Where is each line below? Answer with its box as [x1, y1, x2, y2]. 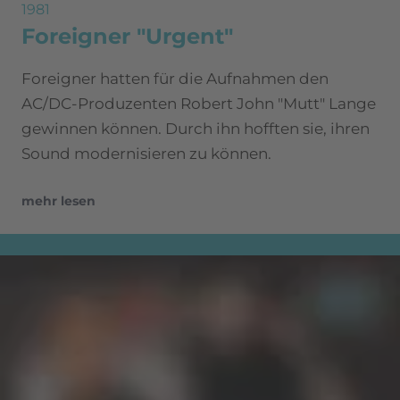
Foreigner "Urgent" [21, 22, 233, 49]
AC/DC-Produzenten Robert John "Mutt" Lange [21, 94, 376, 112]
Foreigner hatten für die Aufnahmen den [21, 69, 329, 87]
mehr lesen [21, 192, 96, 209]
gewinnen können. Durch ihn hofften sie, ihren [21, 119, 370, 137]
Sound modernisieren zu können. [21, 144, 271, 162]
